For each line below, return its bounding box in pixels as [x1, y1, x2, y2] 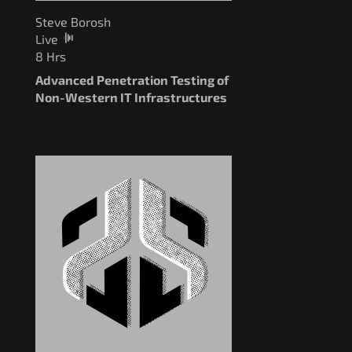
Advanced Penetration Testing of [35, 71, 229, 87]
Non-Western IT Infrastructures [35, 89, 227, 104]
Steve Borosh [35, 13, 111, 29]
